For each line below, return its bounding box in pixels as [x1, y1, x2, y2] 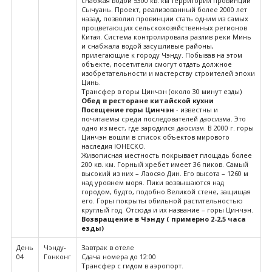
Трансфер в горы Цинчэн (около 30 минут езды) [81, 86, 242, 96]
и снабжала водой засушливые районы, [81, 41, 214, 50]
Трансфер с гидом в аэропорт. [81, 260, 183, 270]
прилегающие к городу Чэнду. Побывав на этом [81, 50, 242, 59]
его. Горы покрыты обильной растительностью [81, 195, 243, 205]
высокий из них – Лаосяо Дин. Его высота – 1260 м [81, 168, 248, 178]
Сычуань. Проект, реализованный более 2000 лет [81, 4, 247, 14]
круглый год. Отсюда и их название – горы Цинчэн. [81, 205, 253, 214]
